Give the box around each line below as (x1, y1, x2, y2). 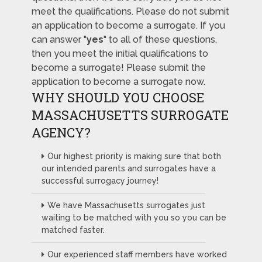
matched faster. (41, 225, 105, 235)
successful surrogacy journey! (41, 176, 158, 186)
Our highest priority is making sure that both (47, 151, 221, 161)
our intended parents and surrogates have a (41, 164, 216, 174)
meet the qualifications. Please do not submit (31, 6, 229, 18)
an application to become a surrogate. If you (31, 20, 225, 32)
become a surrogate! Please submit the (31, 62, 206, 74)
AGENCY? (31, 124, 91, 142)
